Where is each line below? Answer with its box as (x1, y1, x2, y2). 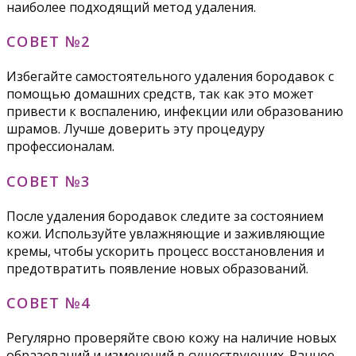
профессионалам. (6, 137, 114, 156)
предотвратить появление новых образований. (6, 259, 308, 277)
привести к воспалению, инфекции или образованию (6, 103, 343, 121)
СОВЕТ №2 (6, 31, 91, 52)
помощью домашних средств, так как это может (6, 85, 314, 103)
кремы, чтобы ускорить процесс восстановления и (6, 242, 324, 260)
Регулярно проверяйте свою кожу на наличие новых (6, 328, 336, 346)
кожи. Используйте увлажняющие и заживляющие (6, 224, 325, 242)
